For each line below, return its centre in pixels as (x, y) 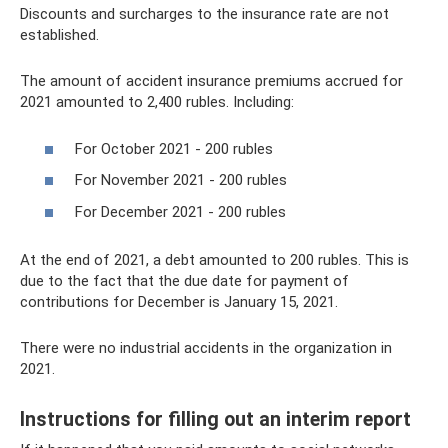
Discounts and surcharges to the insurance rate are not (204, 14)
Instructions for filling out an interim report (215, 419)
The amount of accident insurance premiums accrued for (211, 81)
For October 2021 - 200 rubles (174, 148)
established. (59, 35)
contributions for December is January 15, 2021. (179, 301)
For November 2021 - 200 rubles (181, 180)
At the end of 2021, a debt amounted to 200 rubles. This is (214, 259)
